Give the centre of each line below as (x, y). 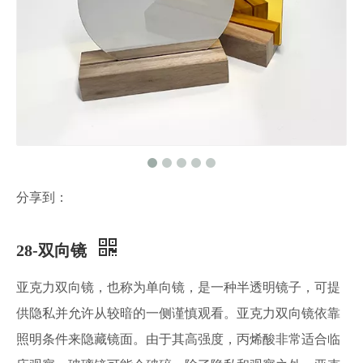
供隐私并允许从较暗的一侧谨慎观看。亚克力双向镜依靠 (178, 313)
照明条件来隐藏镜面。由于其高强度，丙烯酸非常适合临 (178, 339)
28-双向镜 (53, 250)
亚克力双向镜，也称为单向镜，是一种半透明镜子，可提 (178, 287)
